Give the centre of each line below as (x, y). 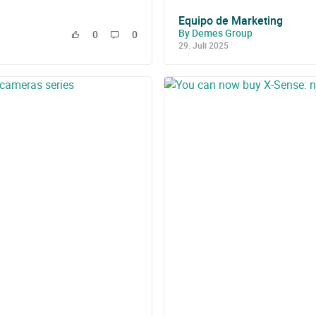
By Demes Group (215, 32)
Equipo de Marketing (231, 20)
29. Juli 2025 (203, 45)
